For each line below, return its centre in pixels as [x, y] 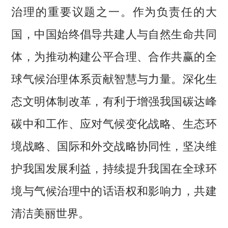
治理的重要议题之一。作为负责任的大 [114, 11]
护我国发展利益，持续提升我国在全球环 [114, 168]
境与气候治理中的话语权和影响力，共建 [114, 190]
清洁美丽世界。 [51, 212]
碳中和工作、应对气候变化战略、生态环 [114, 123]
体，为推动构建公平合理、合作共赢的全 [114, 56]
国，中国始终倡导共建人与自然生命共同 [114, 33]
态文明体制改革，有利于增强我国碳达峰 [114, 101]
